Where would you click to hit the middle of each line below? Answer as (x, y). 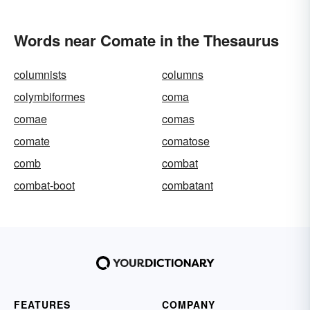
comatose (186, 141)
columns (183, 74)
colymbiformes (49, 97)
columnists (40, 74)
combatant (188, 185)
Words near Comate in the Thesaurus (146, 40)
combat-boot (44, 185)
